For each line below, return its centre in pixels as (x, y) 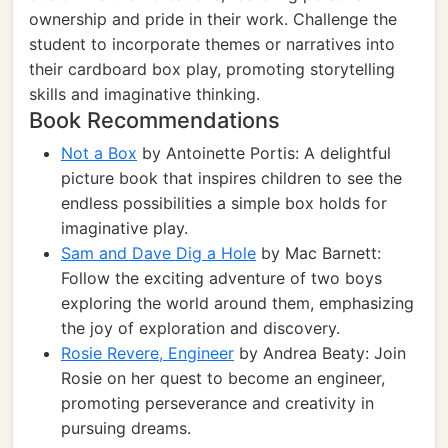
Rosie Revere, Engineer (147, 353)
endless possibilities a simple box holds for (224, 203)
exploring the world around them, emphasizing (237, 303)
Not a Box (99, 153)
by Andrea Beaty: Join (320, 353)
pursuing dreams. (126, 428)
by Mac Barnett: (318, 253)
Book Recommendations (154, 120)
